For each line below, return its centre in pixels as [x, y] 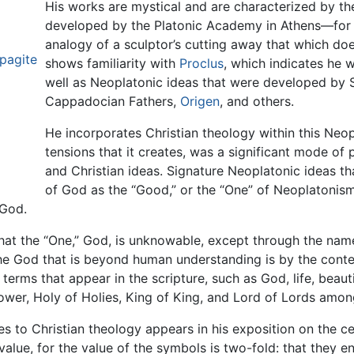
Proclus [201, 64]
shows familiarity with [112, 64]
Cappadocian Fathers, [112, 102]
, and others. [256, 102]
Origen [200, 102]
